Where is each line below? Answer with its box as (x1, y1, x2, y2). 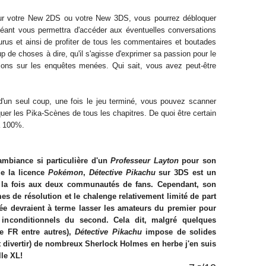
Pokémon (47, 168, 83, 177)
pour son (178, 156, 217, 165)
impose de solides (141, 227, 217, 236)
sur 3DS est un (155, 168, 217, 177)
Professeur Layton (110, 156, 179, 165)
